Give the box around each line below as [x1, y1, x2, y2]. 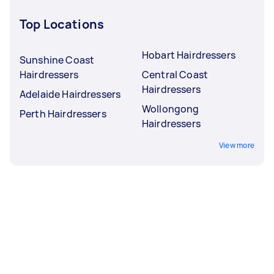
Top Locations [20, 15, 104, 32]
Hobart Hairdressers [142, 48, 235, 62]
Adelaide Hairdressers [20, 87, 121, 101]
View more [218, 139, 254, 150]
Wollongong [142, 102, 199, 116]
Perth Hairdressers [20, 106, 106, 120]
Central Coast [142, 67, 208, 81]
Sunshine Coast [20, 53, 95, 67]
